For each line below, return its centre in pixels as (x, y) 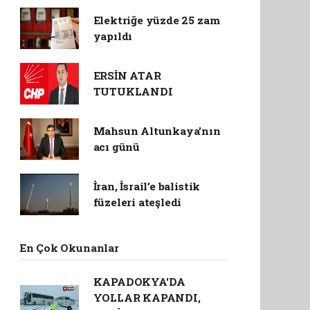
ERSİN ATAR (127, 75)
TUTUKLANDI (133, 91)
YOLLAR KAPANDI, (147, 297)
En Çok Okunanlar (69, 247)
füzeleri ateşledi (137, 202)
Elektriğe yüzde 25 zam (156, 20)
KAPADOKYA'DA (139, 281)
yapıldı (113, 36)
